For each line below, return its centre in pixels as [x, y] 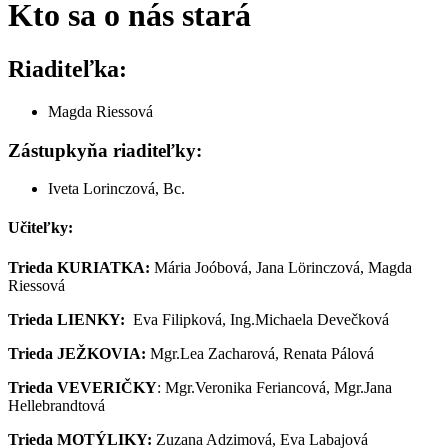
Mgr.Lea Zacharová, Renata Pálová [260, 353]
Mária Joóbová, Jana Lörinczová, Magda [283, 267]
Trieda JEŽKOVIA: [77, 353]
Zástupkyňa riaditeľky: [105, 150]
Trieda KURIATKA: [81, 267]
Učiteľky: [40, 228]
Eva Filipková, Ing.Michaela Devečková [257, 319]
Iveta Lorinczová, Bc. [116, 189]
